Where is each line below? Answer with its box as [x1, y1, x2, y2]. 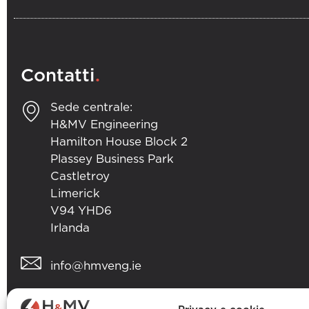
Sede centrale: [50, 101, 132, 113]
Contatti [21, 66, 94, 85]
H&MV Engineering [50, 118, 158, 130]
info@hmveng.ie [50, 259, 141, 272]
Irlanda [50, 221, 90, 234]
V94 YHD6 [50, 204, 112, 217]
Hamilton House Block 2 [50, 135, 188, 148]
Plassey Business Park [50, 152, 174, 165]
